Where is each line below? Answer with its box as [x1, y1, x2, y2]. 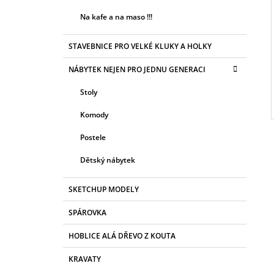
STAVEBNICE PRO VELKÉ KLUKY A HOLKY [68, 41, 212, 52]
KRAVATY [68, 254, 101, 265]
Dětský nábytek [80, 155, 135, 166]
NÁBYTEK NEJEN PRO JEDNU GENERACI [68, 64, 206, 75]
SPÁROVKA [68, 207, 106, 218]
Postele [80, 132, 106, 143]
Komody [80, 109, 108, 120]
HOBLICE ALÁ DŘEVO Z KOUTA [68, 231, 176, 242]
